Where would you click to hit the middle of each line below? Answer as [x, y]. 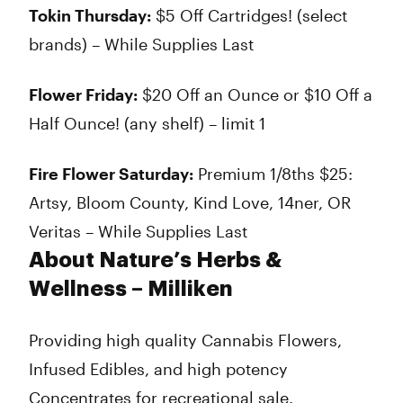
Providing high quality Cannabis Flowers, [185, 340]
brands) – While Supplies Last [141, 44]
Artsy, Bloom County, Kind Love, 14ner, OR [190, 202]
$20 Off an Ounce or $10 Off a [255, 94]
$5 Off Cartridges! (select [249, 15]
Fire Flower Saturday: [111, 174]
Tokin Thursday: [90, 15]
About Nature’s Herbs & [155, 260]
